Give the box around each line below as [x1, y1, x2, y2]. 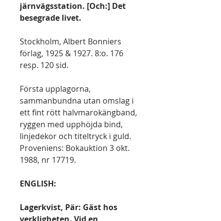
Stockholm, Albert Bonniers [20, 36, 121, 47]
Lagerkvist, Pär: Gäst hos [20, 202, 117, 213]
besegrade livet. [20, 12, 81, 23]
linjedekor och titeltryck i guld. [20, 131, 131, 142]
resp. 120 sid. [20, 60, 69, 71]
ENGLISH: [20, 178, 56, 189]
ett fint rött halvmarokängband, [20, 107, 137, 118]
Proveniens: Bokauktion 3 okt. [20, 143, 130, 153]
